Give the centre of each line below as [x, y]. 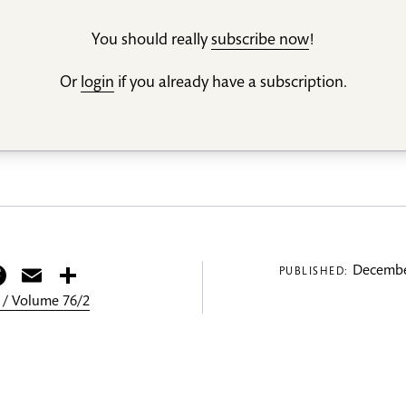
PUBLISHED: [316, 272]
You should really [151, 41]
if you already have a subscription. [230, 84]
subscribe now [260, 41]
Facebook [68, 276]
